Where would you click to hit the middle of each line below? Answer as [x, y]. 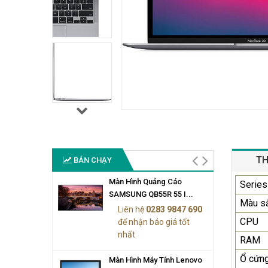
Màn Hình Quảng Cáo [145, 181]
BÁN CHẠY [92, 160]
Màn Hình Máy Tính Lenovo [156, 260]
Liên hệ [132, 209]
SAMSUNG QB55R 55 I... [151, 194]
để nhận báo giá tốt [154, 222]
